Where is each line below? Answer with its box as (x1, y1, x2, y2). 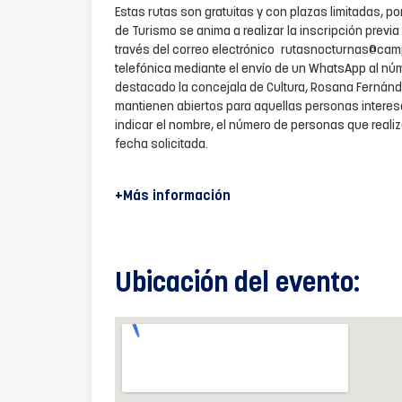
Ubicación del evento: (115, 269, 360, 299)
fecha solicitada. (115, 138, 208, 153)
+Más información (115, 188, 231, 204)
